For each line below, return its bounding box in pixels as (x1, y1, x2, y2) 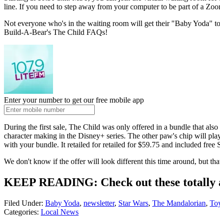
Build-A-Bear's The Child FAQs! (4, 27, 108, 36)
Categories (4, 207, 37, 216)
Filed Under (4, 198, 41, 207)
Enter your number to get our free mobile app (4, 95, 144, 104)
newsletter (83, 198, 114, 207)
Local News (41, 207, 79, 216)
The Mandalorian (152, 198, 206, 207)
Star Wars (118, 198, 148, 207)
